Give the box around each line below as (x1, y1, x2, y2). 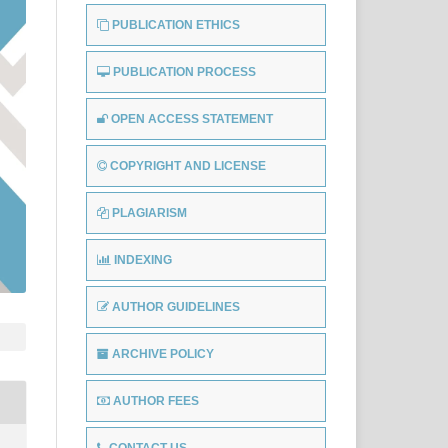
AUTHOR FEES (113, 394, 199, 409)
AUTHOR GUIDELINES (112, 300, 240, 315)
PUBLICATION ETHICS (112, 18, 240, 33)
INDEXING (114, 253, 172, 268)
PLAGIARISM (112, 206, 187, 221)
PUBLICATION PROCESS (113, 65, 256, 80)
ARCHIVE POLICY (112, 347, 214, 362)
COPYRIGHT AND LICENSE (110, 159, 266, 174)
